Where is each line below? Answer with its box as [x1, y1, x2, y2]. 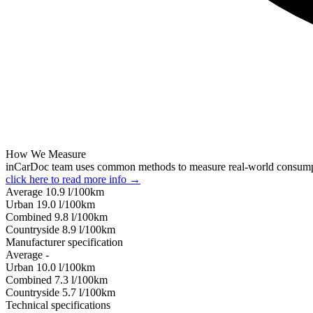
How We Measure [6, 147, 86, 160]
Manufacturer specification [6, 235, 123, 248]
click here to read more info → [6, 173, 140, 185]
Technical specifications [6, 298, 110, 311]
